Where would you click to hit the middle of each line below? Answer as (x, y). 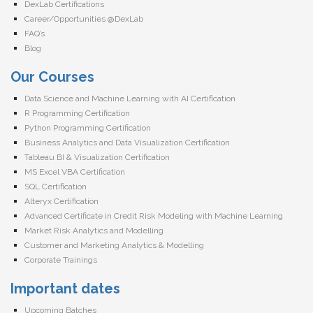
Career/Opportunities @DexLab (84, 19)
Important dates (65, 288)
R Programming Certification (77, 113)
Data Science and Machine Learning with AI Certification (130, 98)
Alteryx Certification (61, 201)
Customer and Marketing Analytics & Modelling (114, 245)
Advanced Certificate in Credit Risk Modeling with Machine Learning (154, 216)
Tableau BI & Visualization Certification (97, 157)
